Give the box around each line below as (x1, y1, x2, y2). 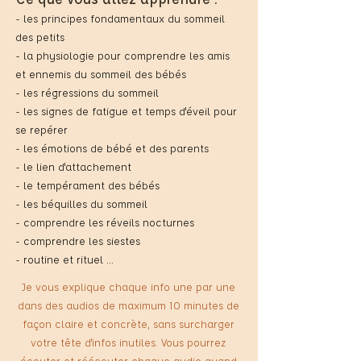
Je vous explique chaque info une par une (21, 280, 235, 293)
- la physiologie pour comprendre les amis (15, 48, 230, 62)
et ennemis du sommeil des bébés (15, 67, 186, 81)
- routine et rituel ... (15, 252, 114, 266)
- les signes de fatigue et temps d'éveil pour (15, 104, 237, 118)
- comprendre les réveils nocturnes (15, 215, 194, 229)
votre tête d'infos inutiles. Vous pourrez (31, 335, 226, 349)
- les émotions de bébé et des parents (15, 141, 209, 155)
